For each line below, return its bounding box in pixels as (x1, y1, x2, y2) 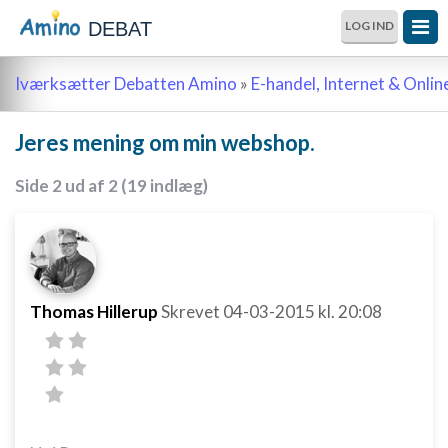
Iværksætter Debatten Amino (15, 73, 237, 94)
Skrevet (161, 301, 223, 322)
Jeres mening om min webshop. (15, 129, 315, 156)
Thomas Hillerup (30, 301, 158, 322)
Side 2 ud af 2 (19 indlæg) (15, 175, 208, 196)
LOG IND (345, 18, 394, 33)
